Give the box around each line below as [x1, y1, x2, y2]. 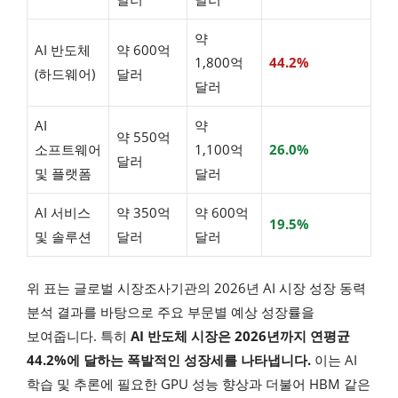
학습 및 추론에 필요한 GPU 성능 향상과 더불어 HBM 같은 [27, 375, 370, 394]
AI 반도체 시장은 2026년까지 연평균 [131, 327, 350, 346]
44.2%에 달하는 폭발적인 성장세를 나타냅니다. [27, 351, 311, 370]
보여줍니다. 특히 [27, 327, 131, 346]
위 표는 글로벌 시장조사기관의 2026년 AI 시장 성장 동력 [27, 279, 366, 298]
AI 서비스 [35, 203, 91, 221]
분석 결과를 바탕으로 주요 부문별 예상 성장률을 [27, 303, 314, 322]
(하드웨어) [35, 64, 95, 83]
